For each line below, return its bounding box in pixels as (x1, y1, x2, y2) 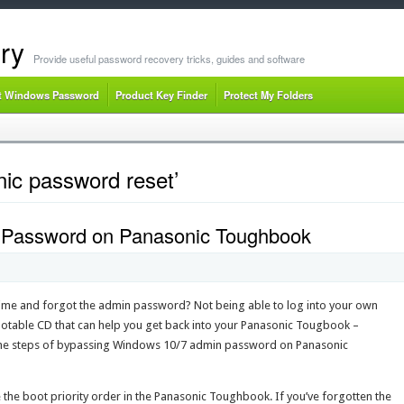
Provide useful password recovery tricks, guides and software (32, 51, 305, 66)
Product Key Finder (115, 87, 207, 102)
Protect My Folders (223, 87, 313, 102)
